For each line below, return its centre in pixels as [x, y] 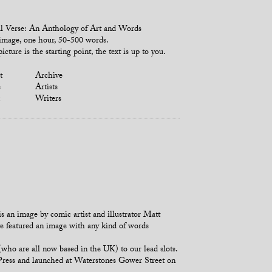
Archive [49, 76]
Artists [47, 88]
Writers [49, 100]
